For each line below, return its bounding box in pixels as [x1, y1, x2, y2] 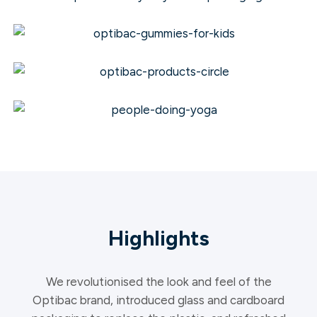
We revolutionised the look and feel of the [45, 275, 272, 289]
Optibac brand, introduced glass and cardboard [33, 293, 284, 308]
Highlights [108, 226, 209, 251]
